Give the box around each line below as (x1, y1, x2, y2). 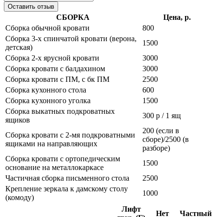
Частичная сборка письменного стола (5, 173, 129, 182)
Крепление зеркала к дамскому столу (5, 184, 128, 193)
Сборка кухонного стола (5, 85, 86, 94)
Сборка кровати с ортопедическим (5, 154, 120, 163)
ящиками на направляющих (5, 139, 97, 148)
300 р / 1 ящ (142, 111, 181, 120)
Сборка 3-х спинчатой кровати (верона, (5, 34, 137, 43)
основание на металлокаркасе (5, 163, 104, 171)
